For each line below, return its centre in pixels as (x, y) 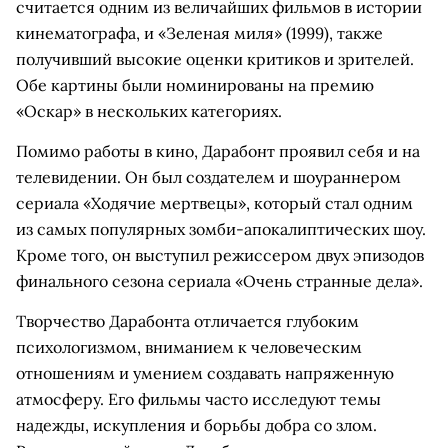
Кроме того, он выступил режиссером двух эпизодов (220, 255)
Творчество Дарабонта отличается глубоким (187, 321)
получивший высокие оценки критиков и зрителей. (215, 59)
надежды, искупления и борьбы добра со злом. (196, 425)
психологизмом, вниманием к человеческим (189, 347)
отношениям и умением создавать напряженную (205, 373)
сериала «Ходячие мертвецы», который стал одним (214, 203)
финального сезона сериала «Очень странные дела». (219, 281)
